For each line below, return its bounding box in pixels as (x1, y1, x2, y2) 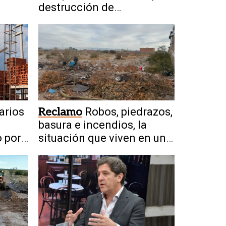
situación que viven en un (38, 132, 166, 145)
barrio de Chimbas (38, 145, 129, 158)
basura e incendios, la (38, 119, 147, 132)
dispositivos (38, 14, 99, 27)
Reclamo (38, 105, 82, 119)
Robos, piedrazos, (85, 105, 173, 119)
